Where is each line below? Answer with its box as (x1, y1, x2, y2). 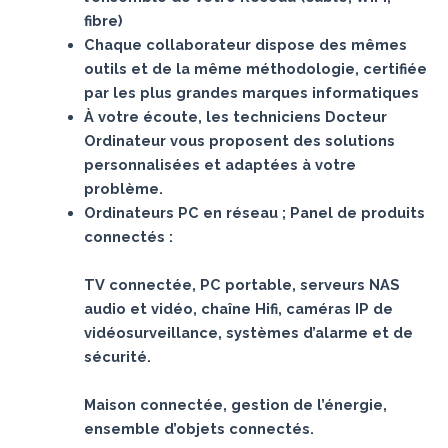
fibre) (83, 11, 123, 29)
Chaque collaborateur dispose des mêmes (83, 35, 407, 53)
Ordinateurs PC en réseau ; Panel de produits (83, 203, 425, 221)
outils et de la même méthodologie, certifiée (83, 59, 427, 77)
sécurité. (83, 347, 151, 365)
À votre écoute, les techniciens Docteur (83, 107, 387, 125)
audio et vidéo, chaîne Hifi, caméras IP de (83, 299, 393, 317)
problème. (83, 179, 163, 197)
